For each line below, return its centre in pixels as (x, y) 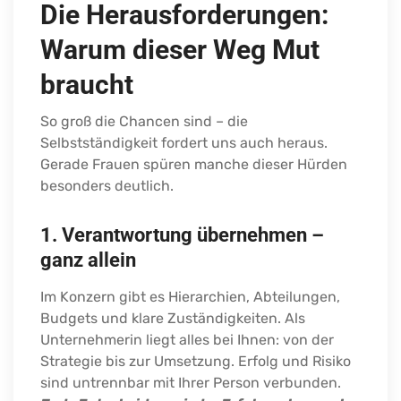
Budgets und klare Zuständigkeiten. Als (173, 319)
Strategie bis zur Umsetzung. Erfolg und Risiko (196, 362)
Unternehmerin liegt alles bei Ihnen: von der (187, 340)
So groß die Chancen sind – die (144, 122)
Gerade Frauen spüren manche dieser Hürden (194, 165)
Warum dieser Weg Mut (180, 50)
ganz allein (88, 260)
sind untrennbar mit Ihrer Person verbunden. (191, 383)
